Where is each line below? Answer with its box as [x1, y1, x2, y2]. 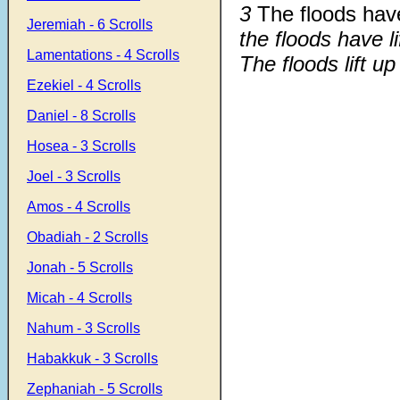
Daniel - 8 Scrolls [27, 108, 136, 123]
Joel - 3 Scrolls [27, 169, 121, 184]
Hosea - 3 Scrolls [27, 138, 136, 154]
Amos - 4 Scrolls [27, 199, 130, 214]
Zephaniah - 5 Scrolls [27, 381, 162, 396]
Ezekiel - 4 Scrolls [27, 78, 141, 93]
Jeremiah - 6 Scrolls [27, 17, 153, 32]
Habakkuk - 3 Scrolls [27, 351, 158, 366]
